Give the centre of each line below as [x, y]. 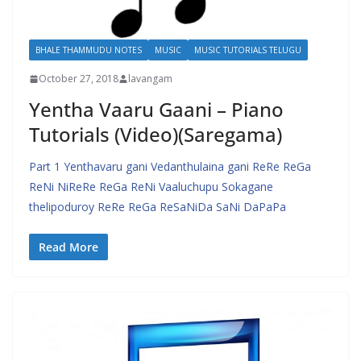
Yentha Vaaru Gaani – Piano [156, 109]
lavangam [150, 79]
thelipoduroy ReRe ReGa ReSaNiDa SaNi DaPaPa [158, 207]
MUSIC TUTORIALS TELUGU [248, 50]
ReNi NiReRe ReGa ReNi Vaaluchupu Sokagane [151, 187]
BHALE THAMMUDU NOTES [89, 50]
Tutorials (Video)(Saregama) [156, 134]
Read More [68, 247]
